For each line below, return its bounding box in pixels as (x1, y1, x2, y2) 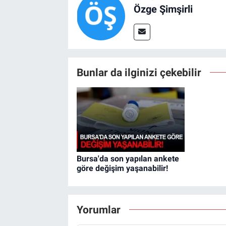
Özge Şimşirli (133, 3, 193, 15)
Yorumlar (76, 203, 121, 216)
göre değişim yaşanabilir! (76, 163, 168, 174)
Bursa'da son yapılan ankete (76, 154, 179, 164)
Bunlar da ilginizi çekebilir (76, 66, 201, 79)
